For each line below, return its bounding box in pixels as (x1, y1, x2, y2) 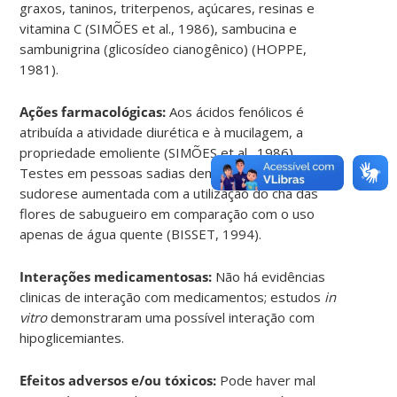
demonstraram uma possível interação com (47, 307, 315, 326)
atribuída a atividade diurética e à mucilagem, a (19, 122, 304, 141)
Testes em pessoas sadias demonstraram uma (19, 163, 310, 182)
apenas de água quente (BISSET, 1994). (19, 224, 262, 243)
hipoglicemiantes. (19, 328, 125, 346)
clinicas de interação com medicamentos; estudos (19, 287, 325, 306)
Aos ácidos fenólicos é (169, 102, 305, 121)
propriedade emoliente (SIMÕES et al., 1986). (19, 143, 297, 161)
